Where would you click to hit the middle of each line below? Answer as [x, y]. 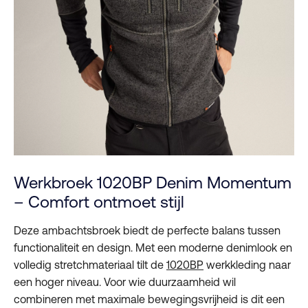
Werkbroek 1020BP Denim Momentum [153, 183]
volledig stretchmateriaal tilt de [90, 265]
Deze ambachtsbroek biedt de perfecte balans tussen [147, 231]
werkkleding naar [247, 265]
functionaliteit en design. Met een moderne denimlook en [153, 248]
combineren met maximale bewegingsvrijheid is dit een [149, 299]
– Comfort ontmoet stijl [99, 202]
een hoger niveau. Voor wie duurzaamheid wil [125, 282]
